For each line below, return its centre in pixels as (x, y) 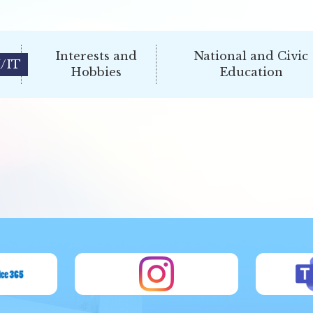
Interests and (96, 56)
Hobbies (96, 72)
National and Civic (251, 56)
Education (251, 72)
